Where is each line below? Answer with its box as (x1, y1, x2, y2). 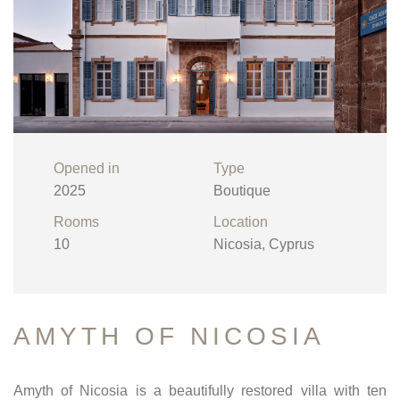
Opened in (54, 161, 120, 177)
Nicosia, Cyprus (213, 237, 314, 253)
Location (213, 214, 268, 230)
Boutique (213, 183, 271, 199)
